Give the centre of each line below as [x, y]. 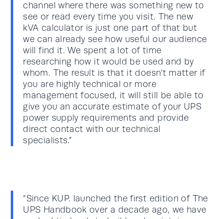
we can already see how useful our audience [115, 39]
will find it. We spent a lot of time [92, 50]
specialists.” [47, 140]
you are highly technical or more [90, 84]
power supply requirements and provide [106, 118]
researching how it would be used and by [109, 61]
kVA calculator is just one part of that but [110, 28]
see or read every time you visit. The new [108, 16]
